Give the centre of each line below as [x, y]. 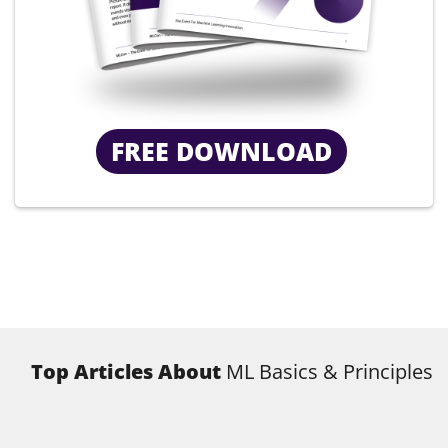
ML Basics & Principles [329, 372]
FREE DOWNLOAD [228, 151]
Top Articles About [128, 372]
